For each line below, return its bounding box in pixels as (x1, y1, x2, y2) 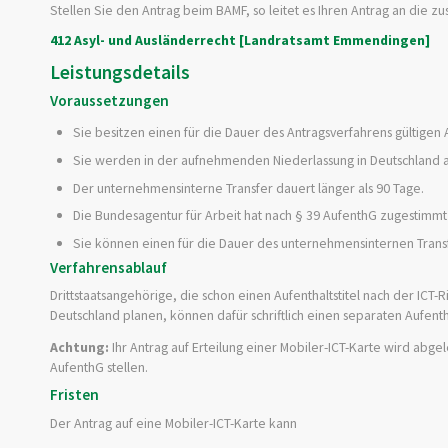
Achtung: (50, 337, 109, 356)
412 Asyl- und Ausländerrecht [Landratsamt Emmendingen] (50, 31, 430, 50)
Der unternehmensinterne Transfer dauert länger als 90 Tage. (72, 178, 424, 197)
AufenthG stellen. (50, 357, 148, 376)
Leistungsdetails (50, 59, 190, 84)
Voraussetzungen (50, 91, 169, 111)
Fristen (50, 385, 99, 405)
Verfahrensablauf (50, 257, 167, 277)
